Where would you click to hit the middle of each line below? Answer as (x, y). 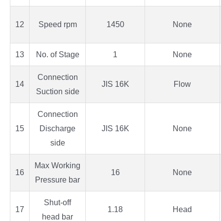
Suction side (57, 92)
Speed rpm (57, 25)
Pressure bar (57, 180)
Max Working (57, 166)
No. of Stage (57, 55)
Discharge (57, 129)
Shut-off (57, 203)
